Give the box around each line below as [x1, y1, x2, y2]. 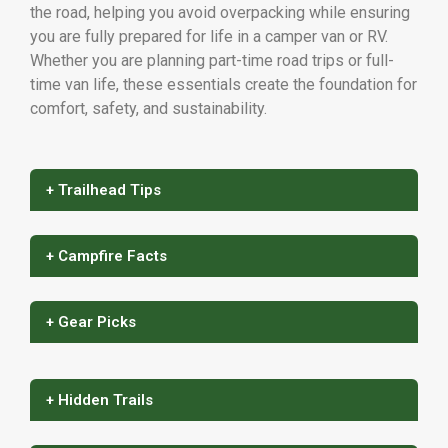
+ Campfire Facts [46, 246, 167, 265]
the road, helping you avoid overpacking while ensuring [30, 2, 410, 22]
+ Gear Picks [46, 312, 136, 331]
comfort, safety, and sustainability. [30, 98, 267, 118]
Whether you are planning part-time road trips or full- [30, 50, 394, 70]
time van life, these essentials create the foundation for [30, 74, 417, 94]
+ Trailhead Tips [46, 180, 161, 199]
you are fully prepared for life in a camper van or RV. [30, 26, 388, 46]
